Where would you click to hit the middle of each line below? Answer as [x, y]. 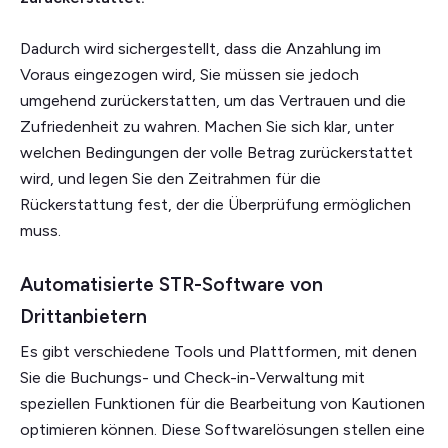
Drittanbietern [83, 316]
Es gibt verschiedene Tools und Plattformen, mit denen [218, 351]
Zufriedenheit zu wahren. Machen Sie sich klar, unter [207, 126]
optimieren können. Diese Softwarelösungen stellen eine [222, 429]
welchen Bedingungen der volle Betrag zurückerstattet [216, 152]
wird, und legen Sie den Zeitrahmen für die [170, 178]
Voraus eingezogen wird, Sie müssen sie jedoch [189, 74]
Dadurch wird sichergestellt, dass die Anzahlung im [200, 48]
